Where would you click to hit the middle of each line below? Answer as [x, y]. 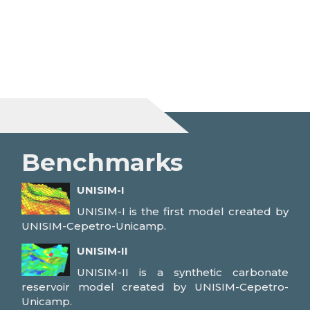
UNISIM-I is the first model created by [183, 211]
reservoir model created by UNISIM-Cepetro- [155, 287]
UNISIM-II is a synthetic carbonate [183, 272]
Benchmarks [102, 162]
